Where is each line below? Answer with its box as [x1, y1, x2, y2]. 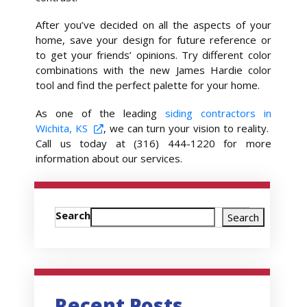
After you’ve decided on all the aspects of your [36, 18, 271, 32]
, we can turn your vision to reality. [103, 121, 271, 136]
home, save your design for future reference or [36, 33, 271, 47]
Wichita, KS [36, 121, 88, 136]
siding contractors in [164, 106, 271, 121]
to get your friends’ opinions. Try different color [36, 48, 271, 62]
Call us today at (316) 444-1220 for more [36, 136, 271, 151]
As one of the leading [36, 106, 165, 121]
